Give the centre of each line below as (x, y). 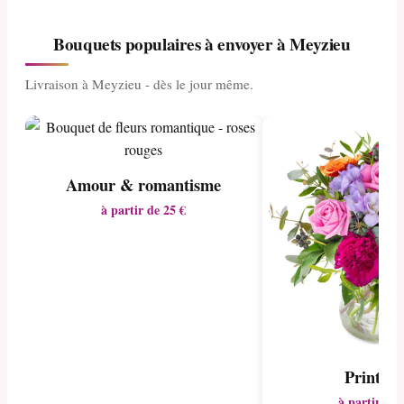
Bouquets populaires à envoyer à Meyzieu (202, 45)
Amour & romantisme (144, 184)
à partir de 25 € (144, 209)
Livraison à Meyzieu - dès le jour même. (139, 84)
